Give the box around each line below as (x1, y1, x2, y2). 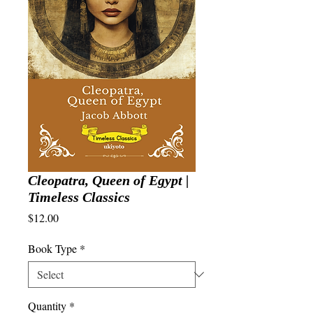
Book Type (28, 241, 77, 256)
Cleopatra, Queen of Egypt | (28, 173, 189, 188)
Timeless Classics (28, 189, 130, 205)
